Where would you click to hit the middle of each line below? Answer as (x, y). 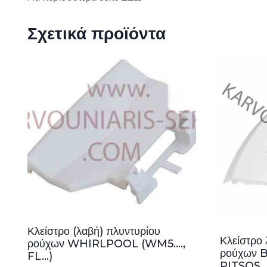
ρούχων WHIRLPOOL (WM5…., (106, 243)
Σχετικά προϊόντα (97, 34)
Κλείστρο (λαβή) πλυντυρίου (94, 231)
